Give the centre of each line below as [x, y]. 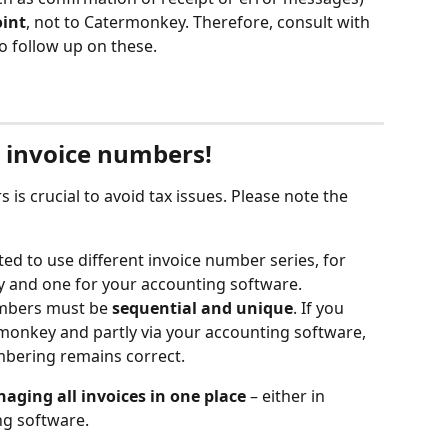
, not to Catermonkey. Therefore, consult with [200, 22]
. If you [320, 308]
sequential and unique [202, 308]
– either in [287, 396]
